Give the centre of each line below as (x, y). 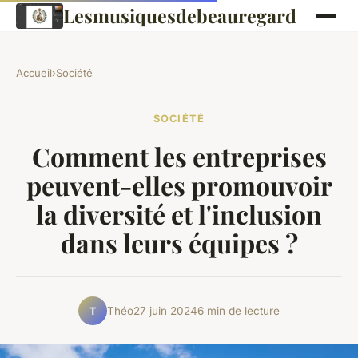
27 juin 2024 (165, 310)
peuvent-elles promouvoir (179, 185)
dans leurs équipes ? (179, 243)
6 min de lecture (239, 310)
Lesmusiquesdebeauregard (179, 16)
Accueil (34, 73)
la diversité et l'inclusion (179, 214)
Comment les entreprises (179, 157)
